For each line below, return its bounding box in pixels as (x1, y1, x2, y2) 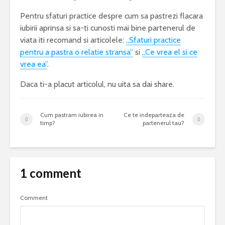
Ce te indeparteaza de (124, 111, 185, 119)
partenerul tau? (143, 119, 185, 127)
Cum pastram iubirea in (40, 111, 103, 119)
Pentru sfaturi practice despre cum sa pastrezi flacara (20, 11, 203, 21)
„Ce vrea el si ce (142, 47, 197, 57)
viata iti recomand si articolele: (20, 35, 126, 45)
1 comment (20, 166, 81, 181)
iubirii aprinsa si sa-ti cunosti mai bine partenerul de (20, 23, 195, 33)
